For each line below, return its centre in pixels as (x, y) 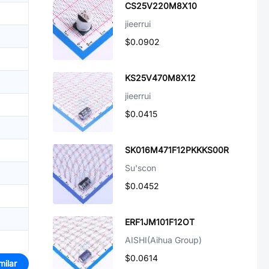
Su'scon (141, 168)
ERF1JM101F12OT (160, 222)
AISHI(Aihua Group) (163, 240)
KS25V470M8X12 (160, 78)
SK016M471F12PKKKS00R (177, 150)
